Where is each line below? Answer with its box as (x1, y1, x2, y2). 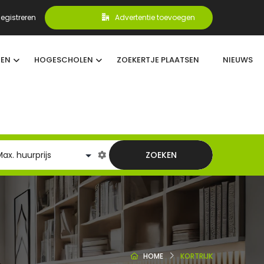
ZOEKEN (145, 149, 177, 161)
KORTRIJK (180, 251, 213, 261)
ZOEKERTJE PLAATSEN (116, 54, 199, 65)
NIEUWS (222, 54, 253, 65)
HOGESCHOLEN (34, 54, 93, 65)
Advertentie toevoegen (115, 12, 195, 22)
